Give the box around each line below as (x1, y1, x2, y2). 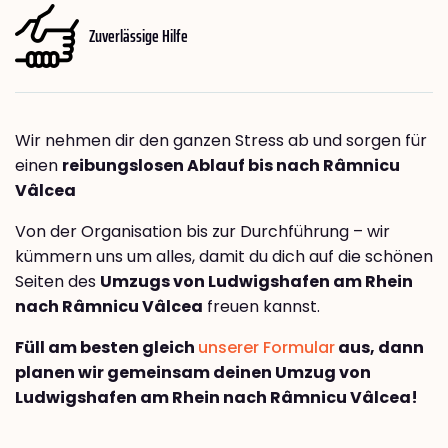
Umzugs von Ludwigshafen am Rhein (100, 270, 413, 294)
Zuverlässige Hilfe (89, 21, 188, 50)
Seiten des (15, 270, 100, 294)
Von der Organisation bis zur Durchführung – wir (15, 220, 390, 244)
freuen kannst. (203, 295, 320, 319)
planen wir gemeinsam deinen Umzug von (15, 361, 371, 385)
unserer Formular (198, 336, 335, 360)
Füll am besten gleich (15, 336, 198, 360)
